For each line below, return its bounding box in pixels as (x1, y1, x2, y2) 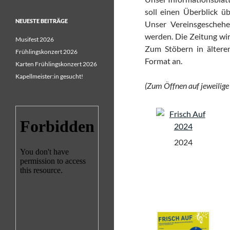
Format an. (144, 55, 182, 66)
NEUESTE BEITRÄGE (15, 17, 68, 24)
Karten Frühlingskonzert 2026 (15, 60, 97, 68)
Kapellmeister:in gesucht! (15, 72, 83, 80)
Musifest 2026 (15, 35, 54, 43)
